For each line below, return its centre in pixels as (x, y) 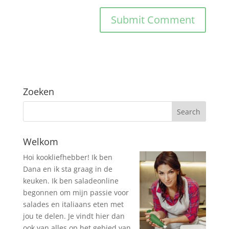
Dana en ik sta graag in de (67, 169)
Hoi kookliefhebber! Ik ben (67, 157)
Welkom (40, 141)
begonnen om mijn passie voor (76, 192)
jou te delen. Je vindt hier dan (74, 216)
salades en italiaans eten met (73, 204)
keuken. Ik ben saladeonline (71, 180)
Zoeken (38, 91)
